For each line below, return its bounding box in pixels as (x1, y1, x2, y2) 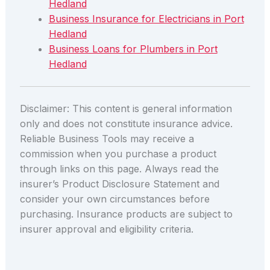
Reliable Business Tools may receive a (19, 132, 194, 145)
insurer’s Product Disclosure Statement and (19, 177, 219, 190)
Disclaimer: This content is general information (19, 102, 232, 115)
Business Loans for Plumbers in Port (48, 42, 218, 55)
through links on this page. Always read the (19, 162, 219, 175)
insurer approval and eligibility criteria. (19, 222, 193, 235)
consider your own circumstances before (19, 192, 210, 205)
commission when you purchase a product (19, 147, 216, 160)
